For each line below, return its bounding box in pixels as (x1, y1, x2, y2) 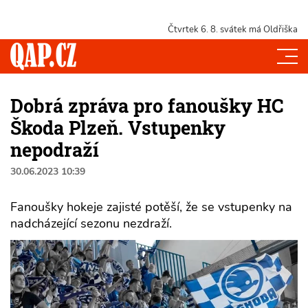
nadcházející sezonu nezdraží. (10, 214, 172, 232)
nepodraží (10, 137, 99, 162)
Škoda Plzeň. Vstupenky (10, 115, 225, 140)
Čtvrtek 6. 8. (168, 23, 218, 36)
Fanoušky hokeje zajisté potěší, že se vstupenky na (10, 198, 292, 215)
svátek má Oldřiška (218, 23, 298, 36)
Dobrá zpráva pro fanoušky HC (10, 93, 283, 118)
